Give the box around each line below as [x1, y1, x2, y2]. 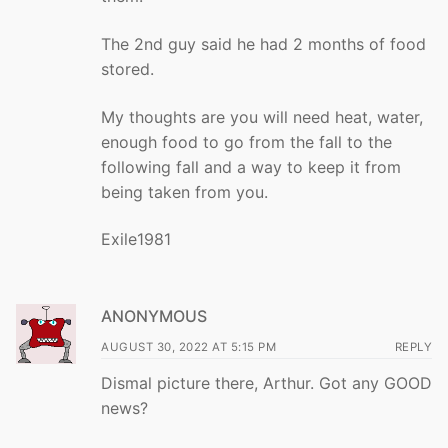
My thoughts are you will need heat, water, [101, 106, 423, 127]
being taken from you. [101, 181, 268, 202]
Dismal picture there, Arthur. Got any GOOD [101, 372, 432, 393]
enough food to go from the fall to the [101, 131, 392, 152]
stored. [101, 58, 154, 79]
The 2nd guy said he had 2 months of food [101, 33, 426, 54]
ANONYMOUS [101, 305, 207, 326]
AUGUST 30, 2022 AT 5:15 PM [101, 339, 276, 354]
